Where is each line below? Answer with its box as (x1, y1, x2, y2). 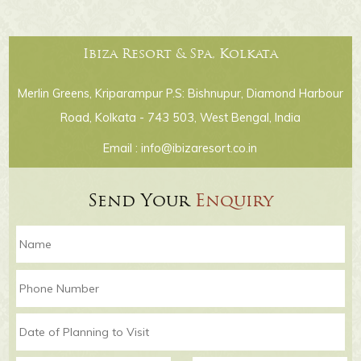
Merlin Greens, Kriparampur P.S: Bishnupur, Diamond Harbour (17, 85, 343, 102)
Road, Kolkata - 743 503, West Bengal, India (60, 110, 301, 126)
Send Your (87, 193, 195, 211)
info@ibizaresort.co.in (141, 140, 258, 156)
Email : (103, 140, 142, 156)
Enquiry (194, 193, 273, 211)
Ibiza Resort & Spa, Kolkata (82, 48, 278, 62)
